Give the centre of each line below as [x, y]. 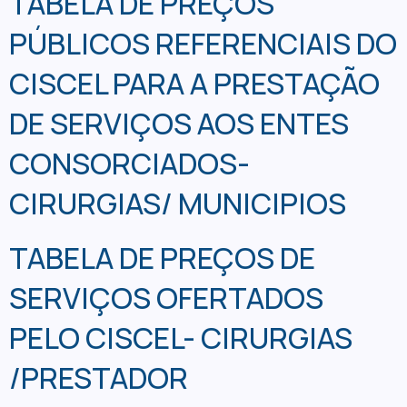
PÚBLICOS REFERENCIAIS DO [203, 43]
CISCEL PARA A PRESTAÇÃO [194, 83]
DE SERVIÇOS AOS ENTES [179, 123]
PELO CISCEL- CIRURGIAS [181, 338]
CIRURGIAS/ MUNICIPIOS [178, 203]
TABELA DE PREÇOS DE [162, 258]
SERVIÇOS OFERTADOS [166, 298]
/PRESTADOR [99, 377]
